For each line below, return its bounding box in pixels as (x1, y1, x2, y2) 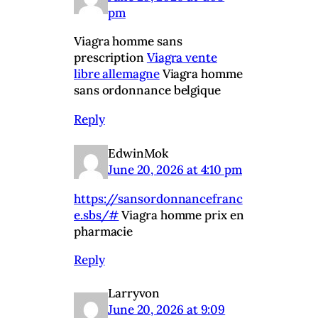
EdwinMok (108, 145, 170, 161)
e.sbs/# (74, 207, 119, 223)
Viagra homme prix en (119, 207, 244, 223)
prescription (74, 50, 147, 66)
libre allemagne (74, 66, 160, 82)
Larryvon (108, 285, 160, 301)
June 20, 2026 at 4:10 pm (108, 161, 242, 177)
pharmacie (74, 223, 133, 239)
